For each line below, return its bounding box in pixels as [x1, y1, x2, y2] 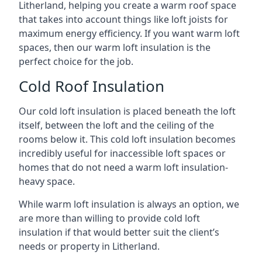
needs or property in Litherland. [19, 240, 160, 253]
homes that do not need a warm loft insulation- [19, 161, 228, 174]
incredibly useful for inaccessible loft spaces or [19, 147, 226, 160]
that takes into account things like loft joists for [19, 13, 228, 26]
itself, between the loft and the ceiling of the [19, 119, 214, 132]
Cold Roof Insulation [19, 75, 164, 96]
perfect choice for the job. [19, 55, 133, 68]
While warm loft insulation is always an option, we [19, 198, 239, 211]
